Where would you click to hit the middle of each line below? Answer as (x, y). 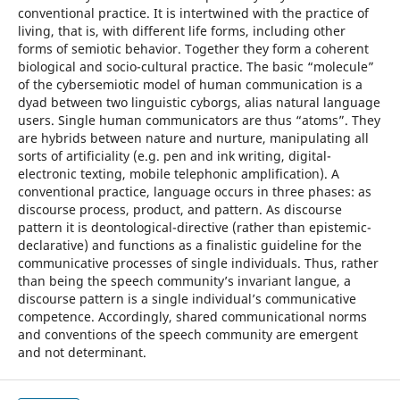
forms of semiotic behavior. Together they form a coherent (193, 48)
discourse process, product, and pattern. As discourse (179, 209)
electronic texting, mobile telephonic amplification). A (178, 173)
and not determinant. (82, 352)
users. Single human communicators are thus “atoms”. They (199, 120)
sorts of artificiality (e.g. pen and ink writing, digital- (174, 155)
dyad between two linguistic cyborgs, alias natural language (199, 102)
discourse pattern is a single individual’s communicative (187, 298)
